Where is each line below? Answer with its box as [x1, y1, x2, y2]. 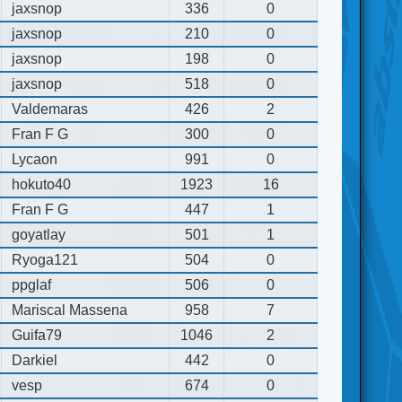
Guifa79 [12, 327, 63, 343]
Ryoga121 [12, 251, 79, 267]
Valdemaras [12, 100, 89, 117]
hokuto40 [12, 176, 72, 192]
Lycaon [12, 151, 58, 167]
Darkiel [12, 352, 58, 368]
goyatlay [12, 226, 66, 242]
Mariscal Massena [12, 301, 128, 318]
